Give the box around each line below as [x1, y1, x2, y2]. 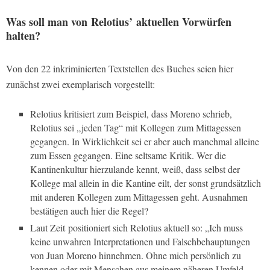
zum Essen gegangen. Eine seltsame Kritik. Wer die [30, 149, 226, 162]
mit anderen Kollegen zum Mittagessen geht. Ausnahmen [30, 190, 248, 204]
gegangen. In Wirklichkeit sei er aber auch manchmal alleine [30, 135, 259, 148]
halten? [6, 28, 40, 44]
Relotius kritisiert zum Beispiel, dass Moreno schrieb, [30, 107, 232, 121]
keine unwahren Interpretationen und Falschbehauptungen [30, 235, 250, 248]
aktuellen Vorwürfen [136, 14, 231, 30]
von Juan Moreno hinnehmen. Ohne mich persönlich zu [30, 249, 241, 262]
